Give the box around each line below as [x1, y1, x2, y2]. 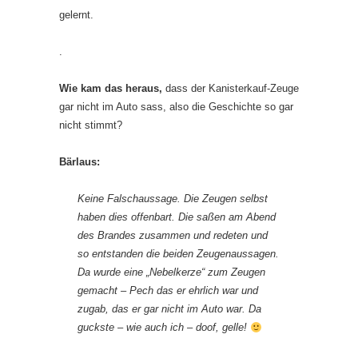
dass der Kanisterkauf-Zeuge [162, 82, 299, 95]
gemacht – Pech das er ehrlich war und [78, 284, 258, 297]
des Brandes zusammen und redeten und [78, 229, 268, 242]
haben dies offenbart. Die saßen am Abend [78, 211, 276, 224]
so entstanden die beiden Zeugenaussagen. [78, 248, 279, 261]
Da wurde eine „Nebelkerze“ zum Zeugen [78, 266, 265, 279]
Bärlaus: [59, 156, 100, 169]
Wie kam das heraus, [59, 82, 162, 95]
